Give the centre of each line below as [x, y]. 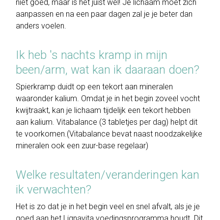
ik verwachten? [54, 190]
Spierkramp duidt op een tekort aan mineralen [94, 87]
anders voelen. [41, 26]
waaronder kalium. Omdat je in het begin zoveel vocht [108, 99]
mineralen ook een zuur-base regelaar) [82, 146]
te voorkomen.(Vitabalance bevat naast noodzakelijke [109, 134]
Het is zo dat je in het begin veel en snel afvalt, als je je [108, 207]
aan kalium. [36, 122]
